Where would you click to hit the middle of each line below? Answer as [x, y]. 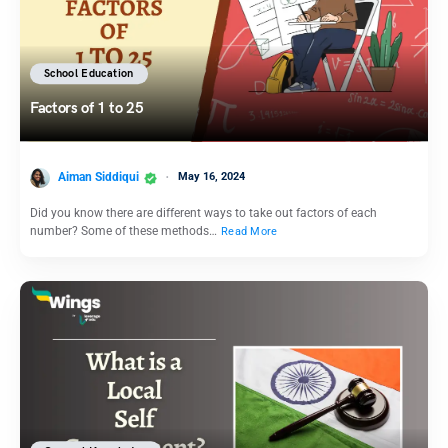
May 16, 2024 [211, 177]
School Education [89, 74]
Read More [249, 231]
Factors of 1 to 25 [87, 108]
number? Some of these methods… [125, 230]
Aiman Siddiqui [98, 177]
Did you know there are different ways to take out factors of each [203, 212]
